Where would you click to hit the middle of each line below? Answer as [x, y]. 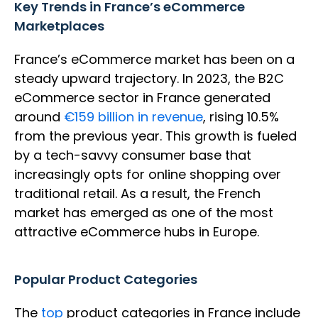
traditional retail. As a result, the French [137, 194]
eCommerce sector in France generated [142, 98]
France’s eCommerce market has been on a [154, 60]
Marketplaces [59, 26]
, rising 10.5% [241, 117]
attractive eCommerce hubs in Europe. [138, 232]
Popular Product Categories [106, 280]
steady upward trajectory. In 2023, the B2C [149, 79]
